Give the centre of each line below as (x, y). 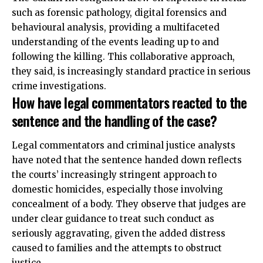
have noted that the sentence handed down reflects (127, 160)
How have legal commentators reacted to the (129, 102)
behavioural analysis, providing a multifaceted (116, 28)
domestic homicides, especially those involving (117, 189)
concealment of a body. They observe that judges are (129, 204)
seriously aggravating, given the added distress (119, 233)
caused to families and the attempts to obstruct (117, 248)
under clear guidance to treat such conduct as (113, 218)
